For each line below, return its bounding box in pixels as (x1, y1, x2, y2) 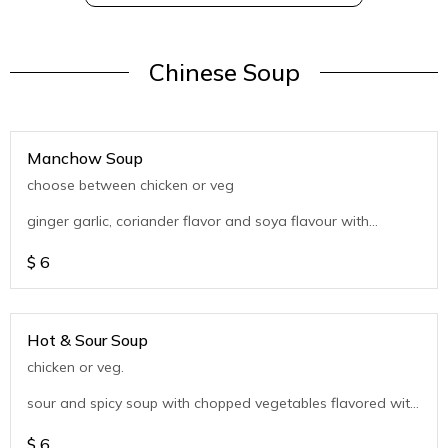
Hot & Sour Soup (27, 330, 148, 351)
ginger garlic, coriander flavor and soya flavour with (27, 212, 369, 231)
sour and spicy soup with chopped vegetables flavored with (27, 394, 418, 413)
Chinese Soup (148, 57, 300, 88)
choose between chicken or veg (27, 176, 234, 195)
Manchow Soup (27, 148, 143, 169)
